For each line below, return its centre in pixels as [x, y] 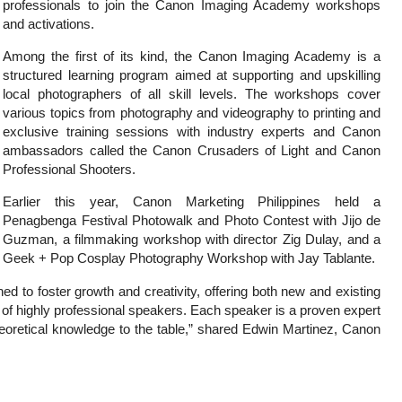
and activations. [49, 23]
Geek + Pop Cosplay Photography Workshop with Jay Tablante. [189, 258]
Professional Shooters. [70, 169]
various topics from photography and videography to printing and [192, 113]
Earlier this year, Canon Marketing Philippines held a [192, 202]
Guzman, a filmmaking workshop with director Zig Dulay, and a [192, 240]
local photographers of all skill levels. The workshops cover [192, 94]
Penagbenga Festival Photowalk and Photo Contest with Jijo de [192, 221]
